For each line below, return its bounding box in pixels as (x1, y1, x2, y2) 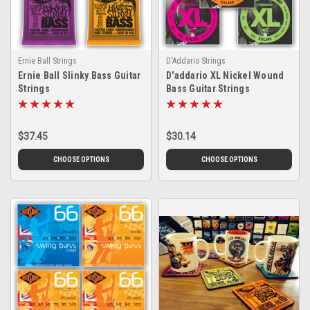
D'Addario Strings (166, 55, 226, 66)
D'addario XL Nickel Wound (166, 69, 284, 81)
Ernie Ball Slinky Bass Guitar (18, 69, 141, 81)
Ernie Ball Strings (18, 55, 77, 66)
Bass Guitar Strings (166, 82, 250, 94)
